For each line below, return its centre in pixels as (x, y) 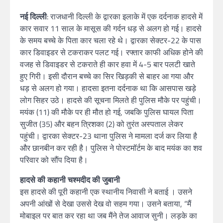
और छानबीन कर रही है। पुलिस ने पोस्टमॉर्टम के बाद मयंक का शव (111, 148)
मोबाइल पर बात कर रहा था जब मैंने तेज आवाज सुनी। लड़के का (109, 216)
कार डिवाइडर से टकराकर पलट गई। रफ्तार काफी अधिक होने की (111, 52)
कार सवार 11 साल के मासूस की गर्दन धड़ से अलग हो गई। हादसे (111, 28)
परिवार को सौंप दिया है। (54, 160)
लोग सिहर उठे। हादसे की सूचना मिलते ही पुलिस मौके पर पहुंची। (111, 100)
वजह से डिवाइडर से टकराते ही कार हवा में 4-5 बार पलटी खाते (108, 64)
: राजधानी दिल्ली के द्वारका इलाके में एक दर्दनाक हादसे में (125, 16)
